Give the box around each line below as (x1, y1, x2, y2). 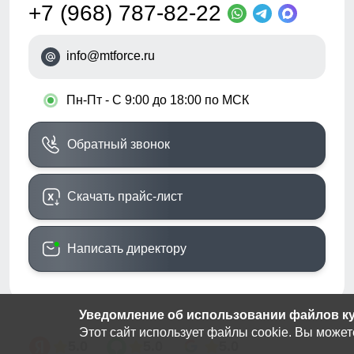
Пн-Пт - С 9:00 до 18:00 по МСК (66, 93, 249, 107)
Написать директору (67, 242, 186, 255)
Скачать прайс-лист (67, 190, 183, 203)
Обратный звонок (67, 137, 170, 151)
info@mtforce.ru (66, 49, 155, 63)
